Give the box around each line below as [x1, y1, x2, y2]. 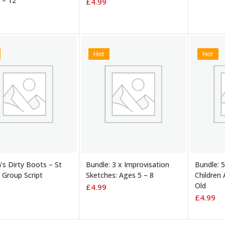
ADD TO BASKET [92, 148, 138, 157]
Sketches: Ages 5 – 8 [86, 170, 154, 180]
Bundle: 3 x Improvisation [86, 159, 169, 169]
